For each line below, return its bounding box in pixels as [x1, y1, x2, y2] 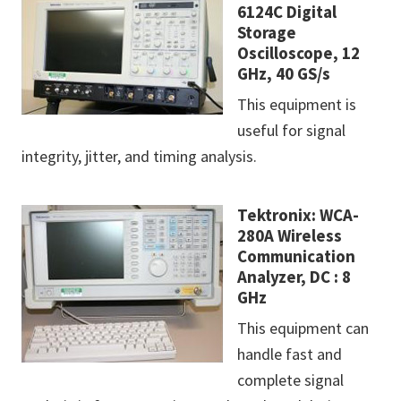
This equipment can [237, 318, 369, 339]
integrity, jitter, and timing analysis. [21, 146, 257, 167]
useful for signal [237, 120, 346, 141]
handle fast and [237, 344, 342, 365]
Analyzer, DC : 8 [237, 266, 351, 288]
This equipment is [237, 94, 356, 115]
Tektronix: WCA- [237, 204, 359, 226]
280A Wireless [237, 225, 342, 247]
